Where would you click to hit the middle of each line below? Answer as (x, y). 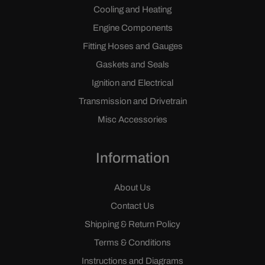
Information (132, 158)
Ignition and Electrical (132, 83)
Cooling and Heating (132, 10)
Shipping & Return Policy (132, 224)
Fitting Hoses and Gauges (132, 46)
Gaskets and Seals (132, 65)
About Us (132, 188)
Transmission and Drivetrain (132, 101)
